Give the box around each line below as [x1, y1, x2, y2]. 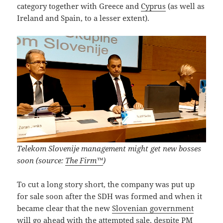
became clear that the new [17, 203, 112, 213]
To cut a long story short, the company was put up [17, 179, 195, 189]
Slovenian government [112, 203, 194, 213]
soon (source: [17, 155, 66, 165]
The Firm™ [65, 155, 104, 165]
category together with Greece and [17, 1, 141, 11]
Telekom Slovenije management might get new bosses [17, 143, 202, 153]
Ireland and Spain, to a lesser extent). [17, 13, 150, 23]
